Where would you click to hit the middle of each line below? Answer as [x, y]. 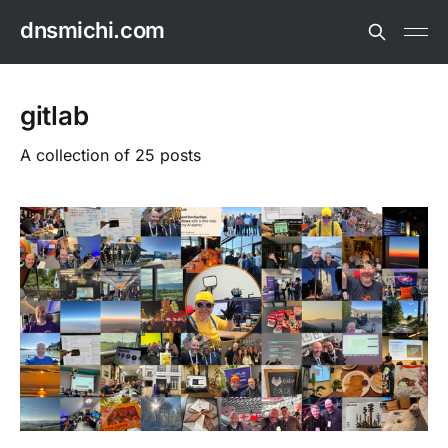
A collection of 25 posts [110, 155]
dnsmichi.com [92, 29]
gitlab [54, 115]
